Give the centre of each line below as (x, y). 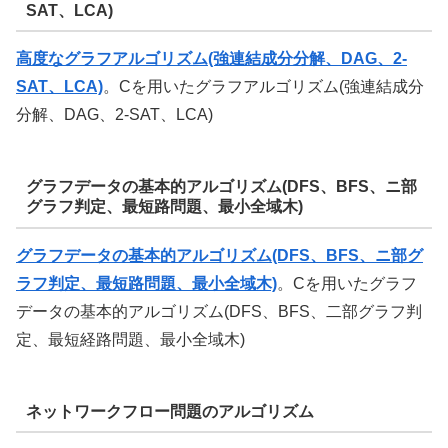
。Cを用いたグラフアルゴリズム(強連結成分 (263, 87)
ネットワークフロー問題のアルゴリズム (169, 411)
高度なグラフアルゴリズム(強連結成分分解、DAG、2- (211, 59)
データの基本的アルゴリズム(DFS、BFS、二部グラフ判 (219, 311)
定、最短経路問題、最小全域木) (130, 339)
